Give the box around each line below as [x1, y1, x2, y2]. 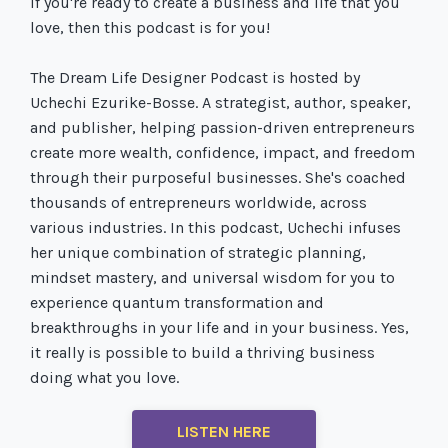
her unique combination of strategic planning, [30, 243, 366, 262]
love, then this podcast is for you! [30, 18, 270, 37]
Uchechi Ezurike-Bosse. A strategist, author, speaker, [30, 93, 411, 112]
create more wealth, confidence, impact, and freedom [30, 143, 415, 162]
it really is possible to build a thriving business [30, 343, 375, 362]
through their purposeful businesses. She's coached [30, 168, 406, 187]
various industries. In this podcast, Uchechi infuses [30, 218, 401, 237]
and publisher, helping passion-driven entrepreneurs [30, 118, 415, 137]
